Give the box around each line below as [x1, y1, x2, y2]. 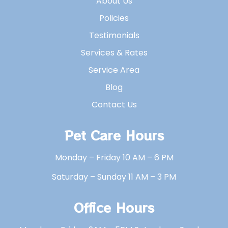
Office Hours [74, 197, 154, 216]
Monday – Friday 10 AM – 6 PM [54, 151, 174, 163]
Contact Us [91, 98, 137, 110]
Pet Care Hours [64, 125, 164, 144]
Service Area [89, 64, 139, 76]
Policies [99, 12, 129, 24]
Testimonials [89, 29, 139, 41]
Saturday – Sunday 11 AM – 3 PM [52, 171, 176, 183]
